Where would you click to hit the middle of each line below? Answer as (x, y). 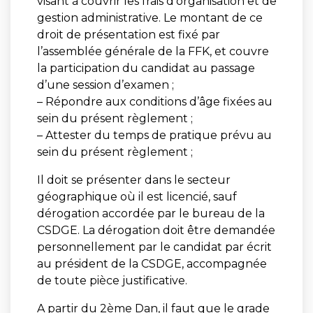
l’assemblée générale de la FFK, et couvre (153, 51)
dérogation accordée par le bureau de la (151, 213)
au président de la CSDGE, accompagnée (152, 263)
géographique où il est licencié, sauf (137, 196)
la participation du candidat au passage (146, 68)
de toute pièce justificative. (112, 280)
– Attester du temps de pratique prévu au (154, 135)
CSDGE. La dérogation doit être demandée (156, 230)
